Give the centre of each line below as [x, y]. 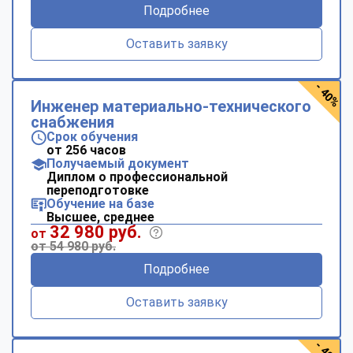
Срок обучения [92, 136]
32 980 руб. [96, 232]
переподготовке [98, 190]
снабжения [72, 122]
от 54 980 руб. [73, 246]
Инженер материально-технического [171, 106]
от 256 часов [86, 150]
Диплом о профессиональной [137, 176]
